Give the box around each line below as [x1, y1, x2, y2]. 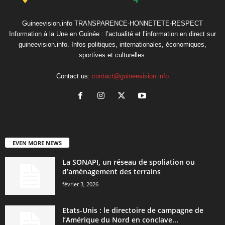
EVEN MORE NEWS [13, 139, 62, 147]
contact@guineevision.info [92, 72, 169, 80]
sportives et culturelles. [78, 51, 147, 59]
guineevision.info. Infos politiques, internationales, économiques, [19, 41, 206, 49]
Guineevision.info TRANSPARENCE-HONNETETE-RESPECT [22, 20, 203, 28]
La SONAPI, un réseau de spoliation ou [62, 157, 195, 167]
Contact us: [56, 72, 92, 80]
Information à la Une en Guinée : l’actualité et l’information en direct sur [9, 30, 216, 38]
